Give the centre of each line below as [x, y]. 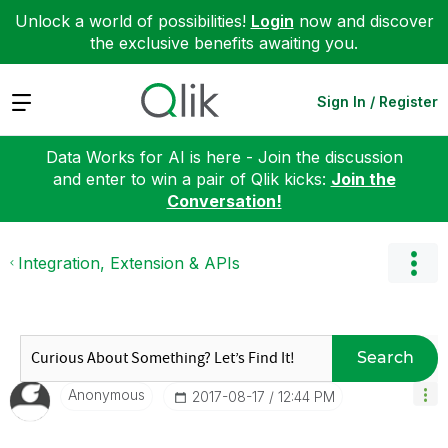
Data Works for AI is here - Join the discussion [224, 156]
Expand [38, 100]
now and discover [363, 21]
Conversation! [224, 200]
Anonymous [106, 394]
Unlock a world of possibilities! [132, 21]
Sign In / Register [377, 101]
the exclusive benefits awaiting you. [224, 43]
